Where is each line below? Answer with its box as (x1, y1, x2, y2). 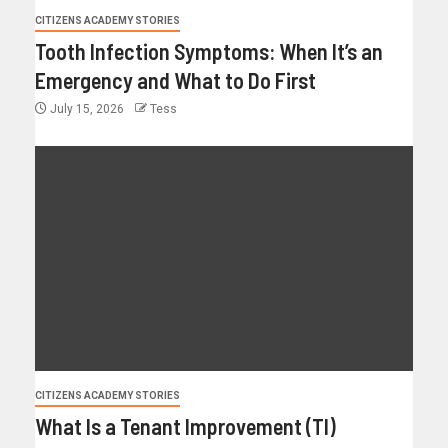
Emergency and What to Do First (35, 67, 316, 94)
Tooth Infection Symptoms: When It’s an (35, 38, 383, 65)
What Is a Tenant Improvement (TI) (35, 413, 336, 440)
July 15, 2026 (47, 102, 127, 117)
